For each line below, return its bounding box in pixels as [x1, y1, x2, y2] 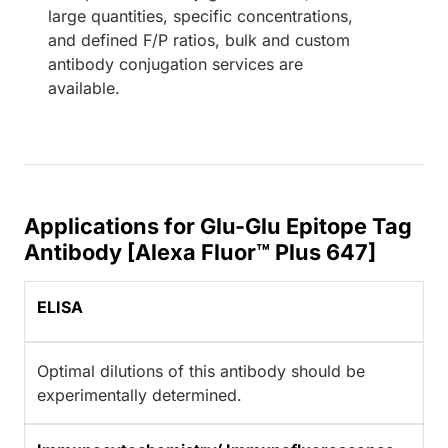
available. [48, 78, 120, 99]
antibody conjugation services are [48, 54, 303, 75]
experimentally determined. [37, 385, 242, 406]
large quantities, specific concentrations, [48, 6, 353, 27]
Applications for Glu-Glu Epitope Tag [24, 213, 412, 240]
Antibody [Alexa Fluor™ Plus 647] [24, 239, 376, 266]
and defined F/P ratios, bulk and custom [48, 30, 350, 51]
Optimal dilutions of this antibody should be [37, 361, 365, 382]
